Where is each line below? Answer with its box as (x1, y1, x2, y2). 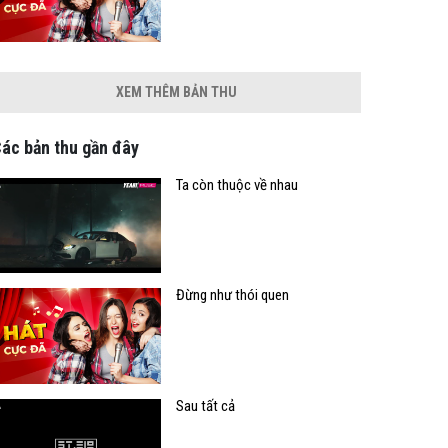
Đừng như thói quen (176, 286, 289, 305)
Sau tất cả (176, 397, 235, 415)
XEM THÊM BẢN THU (115, 83, 237, 100)
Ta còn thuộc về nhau (176, 175, 298, 194)
